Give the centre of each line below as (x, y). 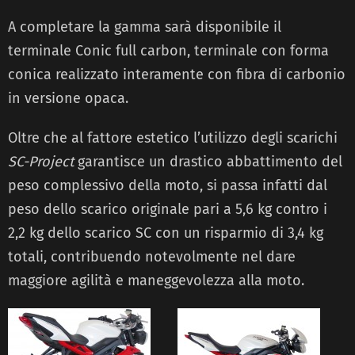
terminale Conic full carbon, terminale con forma (168, 51)
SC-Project (41, 162)
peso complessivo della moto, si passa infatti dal (168, 186)
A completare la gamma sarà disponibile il (145, 27)
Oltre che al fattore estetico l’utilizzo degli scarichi (173, 138)
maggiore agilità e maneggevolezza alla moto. (156, 281)
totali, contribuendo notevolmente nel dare (152, 257)
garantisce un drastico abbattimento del (208, 162)
